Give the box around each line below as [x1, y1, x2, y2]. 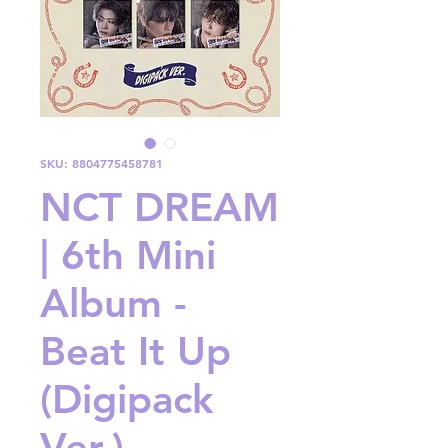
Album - [40, 279, 187, 328]
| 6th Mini [40, 231, 216, 280]
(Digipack [40, 375, 213, 424]
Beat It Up [40, 327, 231, 376]
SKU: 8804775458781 [40, 155, 163, 172]
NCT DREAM [40, 183, 279, 232]
